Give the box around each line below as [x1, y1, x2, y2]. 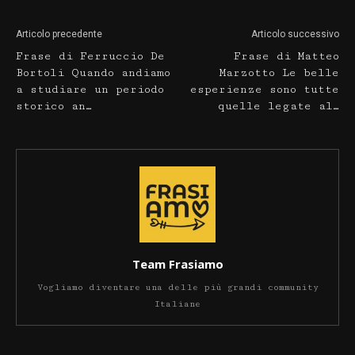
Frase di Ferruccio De [16, 50, 165, 63]
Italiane [155, 299, 200, 310]
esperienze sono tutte [190, 83, 339, 97]
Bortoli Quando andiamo [16, 67, 170, 80]
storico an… [16, 100, 92, 113]
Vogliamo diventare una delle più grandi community [36, 282, 319, 293]
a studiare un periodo [16, 83, 164, 97]
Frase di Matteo [234, 50, 339, 63]
